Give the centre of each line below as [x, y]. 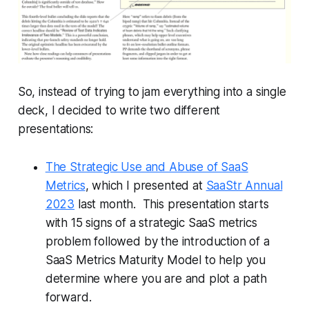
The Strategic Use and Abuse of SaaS [147, 167]
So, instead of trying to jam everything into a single [152, 92]
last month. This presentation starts [172, 205]
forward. [68, 298]
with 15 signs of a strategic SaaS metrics [151, 223]
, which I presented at [146, 186]
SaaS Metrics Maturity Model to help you [156, 260]
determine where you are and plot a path [156, 279]
